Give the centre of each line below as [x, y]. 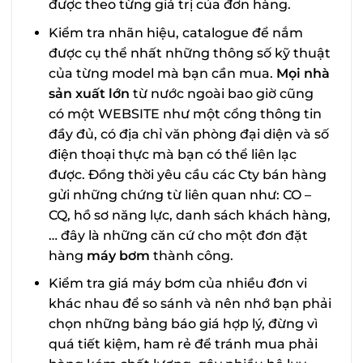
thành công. [191, 255]
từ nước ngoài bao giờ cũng [221, 93]
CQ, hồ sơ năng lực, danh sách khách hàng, [189, 215]
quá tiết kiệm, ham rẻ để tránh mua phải [183, 344]
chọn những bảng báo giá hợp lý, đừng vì [183, 324]
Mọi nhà [303, 73]
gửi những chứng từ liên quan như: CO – [179, 194]
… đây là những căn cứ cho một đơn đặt [178, 235]
